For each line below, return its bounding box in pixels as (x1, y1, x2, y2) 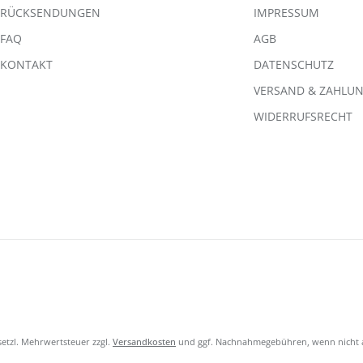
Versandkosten (113, 335, 176, 348)
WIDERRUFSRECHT (254, 109, 352, 125)
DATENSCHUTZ (254, 57, 334, 73)
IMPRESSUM (254, 5, 319, 21)
